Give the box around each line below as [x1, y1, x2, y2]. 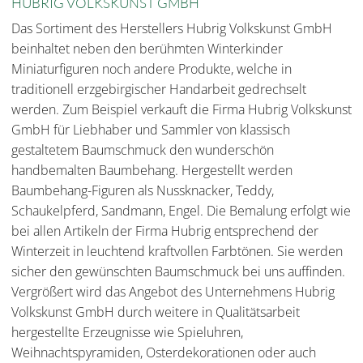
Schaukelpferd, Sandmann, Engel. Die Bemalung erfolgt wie [11, 202, 351, 220]
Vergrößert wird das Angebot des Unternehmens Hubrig [11, 283, 335, 301]
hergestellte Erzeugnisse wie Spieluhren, [11, 323, 243, 342]
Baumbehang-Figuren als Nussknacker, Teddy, [11, 181, 274, 200]
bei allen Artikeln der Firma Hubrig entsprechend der [11, 222, 318, 241]
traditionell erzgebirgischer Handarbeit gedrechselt [11, 80, 306, 99]
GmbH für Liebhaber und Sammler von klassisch [11, 121, 290, 139]
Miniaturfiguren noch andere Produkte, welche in [11, 60, 292, 79]
